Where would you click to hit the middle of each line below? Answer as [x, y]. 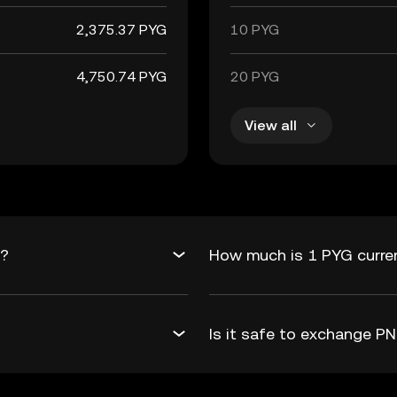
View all [271, 125]
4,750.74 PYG [121, 77]
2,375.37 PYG [121, 30]
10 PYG [255, 30]
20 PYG [255, 77]
